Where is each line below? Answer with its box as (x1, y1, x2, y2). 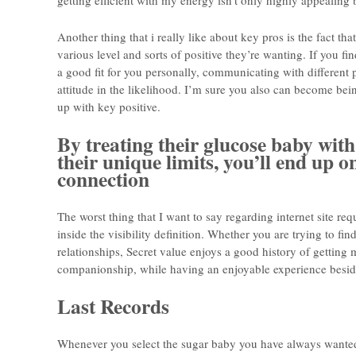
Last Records (57, 290, 169, 321)
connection (57, 163, 149, 194)
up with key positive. (57, 99, 161, 115)
